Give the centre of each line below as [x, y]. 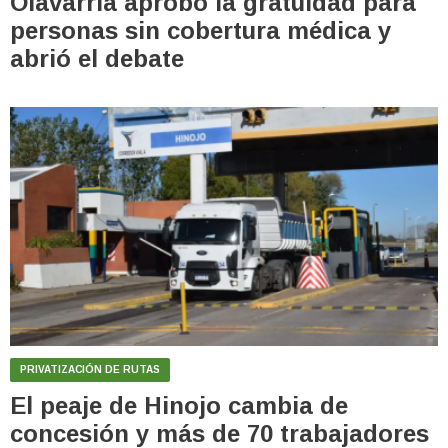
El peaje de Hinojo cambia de [179, 406]
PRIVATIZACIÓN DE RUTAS [90, 370]
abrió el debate [97, 59]
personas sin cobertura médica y [200, 31]
